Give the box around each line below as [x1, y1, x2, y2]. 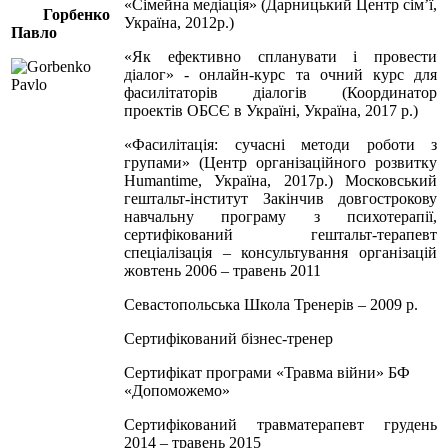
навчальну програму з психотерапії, [124, 207, 437, 225]
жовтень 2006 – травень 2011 [124, 261, 321, 279]
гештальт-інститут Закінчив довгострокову [124, 189, 437, 207]
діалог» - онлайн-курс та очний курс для [124, 65, 437, 83]
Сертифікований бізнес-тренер [124, 329, 333, 347]
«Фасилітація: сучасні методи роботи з [124, 135, 437, 153]
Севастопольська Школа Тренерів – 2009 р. [124, 295, 418, 313]
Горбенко [43, 5, 110, 23]
